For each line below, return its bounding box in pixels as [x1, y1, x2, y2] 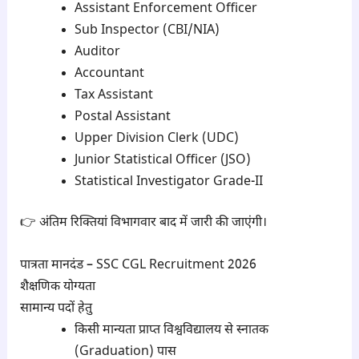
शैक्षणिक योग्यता [19, 278, 95, 296]
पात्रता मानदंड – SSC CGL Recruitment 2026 [19, 256, 256, 274]
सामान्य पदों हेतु [19, 300, 92, 317]
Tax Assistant [74, 87, 153, 105]
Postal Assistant [74, 109, 171, 127]
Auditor [74, 44, 120, 62]
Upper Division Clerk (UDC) [74, 131, 239, 148]
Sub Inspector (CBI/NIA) [74, 22, 220, 40]
